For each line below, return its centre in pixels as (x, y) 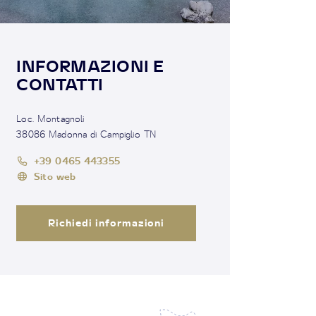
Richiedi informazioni (106, 222)
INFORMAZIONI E (90, 66)
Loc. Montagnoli (50, 118)
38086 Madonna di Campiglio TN (86, 134)
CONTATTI (60, 84)
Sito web (55, 176)
